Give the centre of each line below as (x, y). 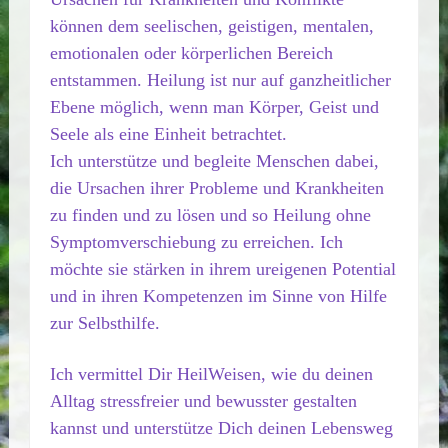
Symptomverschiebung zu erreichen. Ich (196, 242)
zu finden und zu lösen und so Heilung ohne (210, 215)
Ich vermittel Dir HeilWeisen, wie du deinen (211, 374)
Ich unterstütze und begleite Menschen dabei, (214, 161)
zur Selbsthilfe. (104, 323)
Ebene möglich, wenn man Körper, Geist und (214, 107)
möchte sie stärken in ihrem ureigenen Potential (222, 269)
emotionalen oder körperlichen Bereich (191, 53)
